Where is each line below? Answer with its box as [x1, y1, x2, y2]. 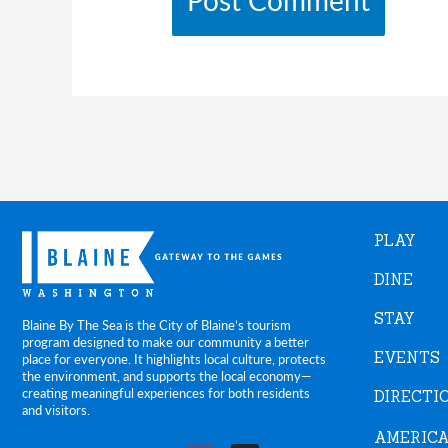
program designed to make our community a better [22, 332, 309, 352]
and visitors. [22, 400, 90, 420]
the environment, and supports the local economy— [22, 366, 311, 386]
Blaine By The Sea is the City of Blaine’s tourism [22, 315, 291, 335]
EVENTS [374, 348, 440, 368]
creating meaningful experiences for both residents [22, 383, 310, 403]
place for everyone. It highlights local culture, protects [22, 349, 326, 369]
